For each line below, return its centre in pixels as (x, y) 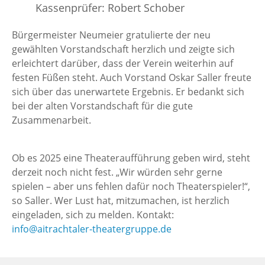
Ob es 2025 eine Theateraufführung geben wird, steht (131, 158)
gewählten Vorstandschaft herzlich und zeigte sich (123, 49)
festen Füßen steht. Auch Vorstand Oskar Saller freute (132, 77)
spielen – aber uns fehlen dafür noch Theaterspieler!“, (131, 186)
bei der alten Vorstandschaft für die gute (102, 106)
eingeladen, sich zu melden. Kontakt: (93, 214)
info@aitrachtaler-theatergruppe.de (92, 229)
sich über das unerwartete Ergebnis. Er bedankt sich (128, 91)
